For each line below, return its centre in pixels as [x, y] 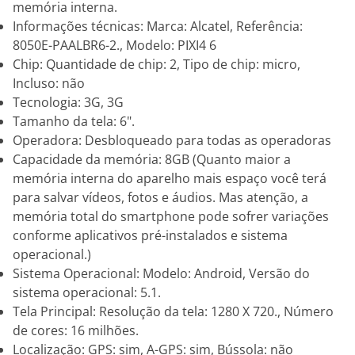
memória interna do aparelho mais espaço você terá [170, 178]
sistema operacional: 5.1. [87, 292]
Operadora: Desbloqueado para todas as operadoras [172, 140]
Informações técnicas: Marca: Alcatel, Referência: [158, 26]
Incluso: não [49, 83]
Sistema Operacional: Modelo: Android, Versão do [161, 273]
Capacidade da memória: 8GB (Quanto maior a [152, 159]
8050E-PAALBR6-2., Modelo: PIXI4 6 [115, 45]
